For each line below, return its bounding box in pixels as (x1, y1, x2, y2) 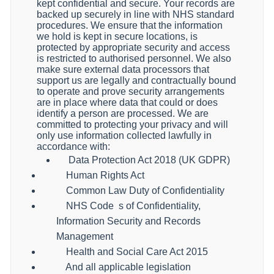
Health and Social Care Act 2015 (66, 246, 208, 257)
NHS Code (66, 201, 114, 211)
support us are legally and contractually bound (37, 75, 236, 86)
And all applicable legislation (65, 262, 191, 272)
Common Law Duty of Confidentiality (66, 185, 224, 196)
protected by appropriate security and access (37, 42, 230, 53)
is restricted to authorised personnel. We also (37, 53, 231, 64)
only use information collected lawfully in (37, 130, 212, 141)
